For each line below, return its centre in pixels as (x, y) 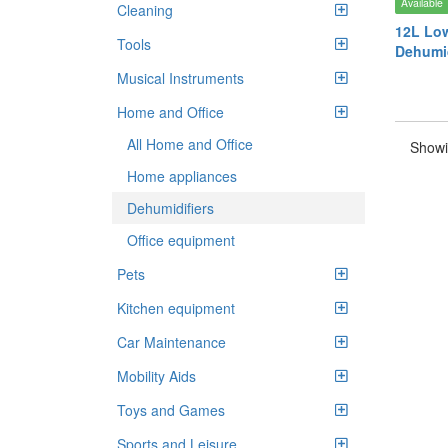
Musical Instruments (180, 78)
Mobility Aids (156, 376)
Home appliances (182, 176)
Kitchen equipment (176, 308)
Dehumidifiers (170, 208)
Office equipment (181, 240)
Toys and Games (171, 410)
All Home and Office (190, 144)
